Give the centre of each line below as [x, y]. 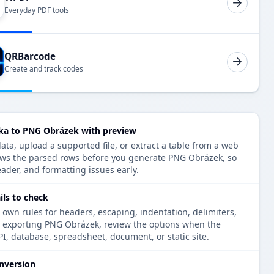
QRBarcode [30, 56]
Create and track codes [44, 69]
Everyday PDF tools [37, 10]
